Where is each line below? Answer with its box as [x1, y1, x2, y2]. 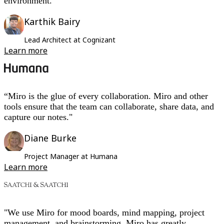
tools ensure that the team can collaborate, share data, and [4, 101, 214, 112]
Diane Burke [24, 132, 76, 144]
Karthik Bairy [24, 15, 80, 28]
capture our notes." [4, 112, 72, 122]
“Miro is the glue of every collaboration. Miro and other [4, 91, 208, 101]
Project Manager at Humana [24, 151, 117, 161]
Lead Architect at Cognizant [24, 35, 115, 45]
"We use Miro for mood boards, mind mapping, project [4, 207, 204, 218]
